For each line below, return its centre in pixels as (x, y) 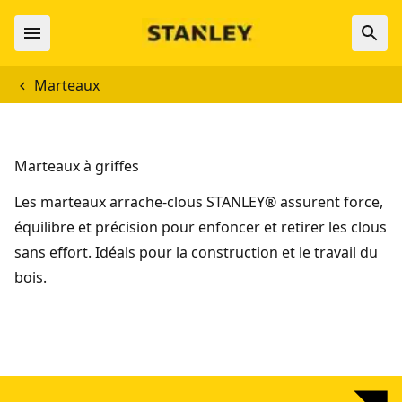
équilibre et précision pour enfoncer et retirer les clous (201, 227)
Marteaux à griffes (77, 166)
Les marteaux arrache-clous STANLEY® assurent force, (199, 202)
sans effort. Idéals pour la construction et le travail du (196, 252)
